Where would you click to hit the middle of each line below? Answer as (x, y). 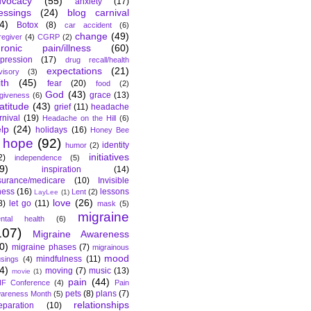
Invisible (114, 181)
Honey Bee (110, 130)
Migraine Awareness (81, 234)
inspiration (61, 170)
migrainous (111, 247)
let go (20, 204)
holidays (52, 130)
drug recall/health (97, 60)
